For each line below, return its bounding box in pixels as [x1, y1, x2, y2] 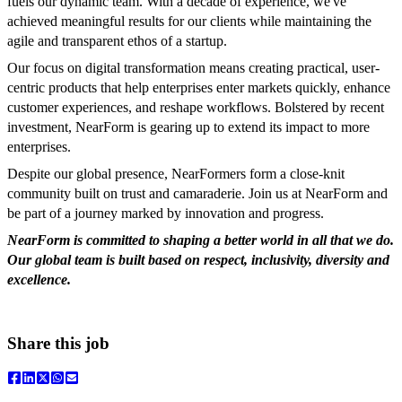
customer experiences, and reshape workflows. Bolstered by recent [7, 100, 384, 116]
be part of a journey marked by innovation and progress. [7, 205, 324, 222]
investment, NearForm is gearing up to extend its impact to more [7, 119, 370, 135]
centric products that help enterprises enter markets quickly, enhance [7, 80, 390, 96]
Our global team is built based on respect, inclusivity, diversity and [7, 252, 389, 268]
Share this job [7, 333, 109, 353]
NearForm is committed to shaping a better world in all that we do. [7, 232, 394, 249]
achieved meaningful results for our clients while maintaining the [7, 13, 371, 30]
